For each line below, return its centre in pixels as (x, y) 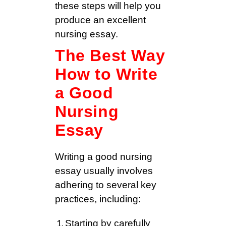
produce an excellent (100, 20)
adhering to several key (106, 185)
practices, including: (98, 199)
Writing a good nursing (104, 157)
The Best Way (110, 56)
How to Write (106, 74)
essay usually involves (104, 171)
